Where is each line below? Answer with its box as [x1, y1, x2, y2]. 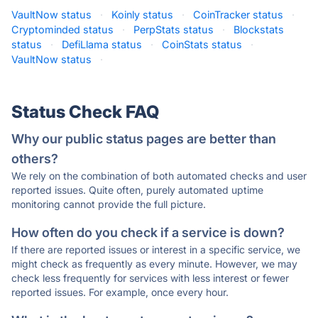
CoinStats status [162, 38, 242, 50]
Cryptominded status [11, 23, 114, 35]
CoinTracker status [193, 9, 283, 21]
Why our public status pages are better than [11, 131, 276, 146]
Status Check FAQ [11, 102, 159, 122]
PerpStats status [133, 23, 214, 35]
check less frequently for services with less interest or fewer [11, 272, 289, 284]
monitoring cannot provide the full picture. [11, 198, 206, 210]
